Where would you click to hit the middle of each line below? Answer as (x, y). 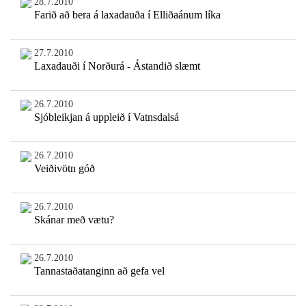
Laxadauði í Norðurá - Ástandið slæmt (117, 66)
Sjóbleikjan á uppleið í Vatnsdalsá (106, 117)
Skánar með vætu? (74, 220)
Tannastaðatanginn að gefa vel (99, 271)
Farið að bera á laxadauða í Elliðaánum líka (127, 15)
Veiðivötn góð (64, 169)
